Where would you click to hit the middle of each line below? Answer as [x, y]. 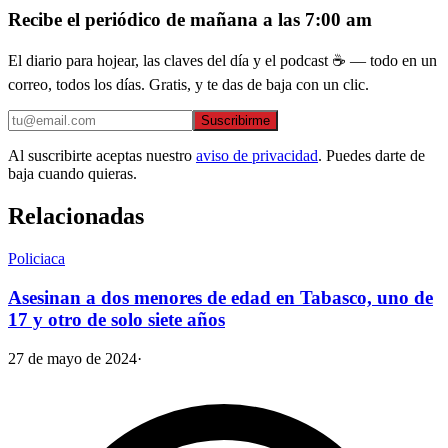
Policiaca [36, 259]
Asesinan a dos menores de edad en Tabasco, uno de [220, 297]
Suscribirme [235, 121]
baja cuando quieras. [72, 174]
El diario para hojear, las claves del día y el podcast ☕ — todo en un [222, 61]
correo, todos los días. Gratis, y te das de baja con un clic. [188, 85]
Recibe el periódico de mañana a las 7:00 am [190, 19]
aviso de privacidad [257, 156]
